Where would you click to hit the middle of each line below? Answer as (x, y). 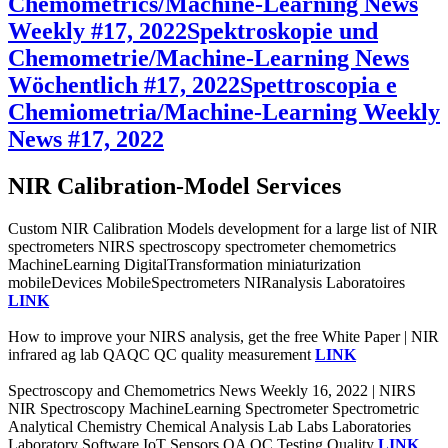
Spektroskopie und (282, 30)
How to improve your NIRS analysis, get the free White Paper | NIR (223, 336)
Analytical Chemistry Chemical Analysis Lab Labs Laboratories (209, 426)
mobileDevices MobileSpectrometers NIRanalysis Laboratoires (206, 282)
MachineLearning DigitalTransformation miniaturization (184, 264)
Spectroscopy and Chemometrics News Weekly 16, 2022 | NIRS (212, 390)
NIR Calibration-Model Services (174, 185)
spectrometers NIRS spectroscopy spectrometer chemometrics (202, 246)
